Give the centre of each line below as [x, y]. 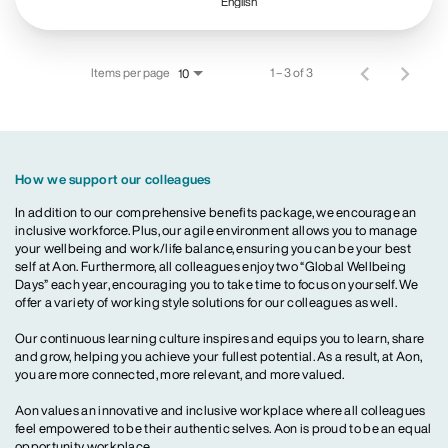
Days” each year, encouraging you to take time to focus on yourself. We [216, 285]
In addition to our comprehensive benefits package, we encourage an [216, 213]
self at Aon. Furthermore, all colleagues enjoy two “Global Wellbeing [211, 267]
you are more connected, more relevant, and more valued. [180, 375]
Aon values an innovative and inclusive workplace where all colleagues [220, 411]
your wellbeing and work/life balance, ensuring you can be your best [213, 249]
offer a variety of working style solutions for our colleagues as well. [206, 303]
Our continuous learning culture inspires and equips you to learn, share [220, 339]
